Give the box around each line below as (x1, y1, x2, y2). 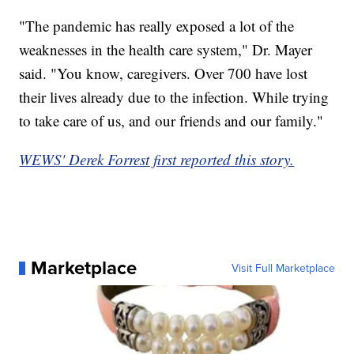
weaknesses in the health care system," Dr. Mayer (19, 40, 313, 60)
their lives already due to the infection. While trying (19, 87, 330, 107)
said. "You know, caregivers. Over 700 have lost (19, 63, 308, 84)
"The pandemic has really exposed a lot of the (19, 16, 295, 36)
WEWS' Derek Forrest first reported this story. (19, 149, 295, 170)
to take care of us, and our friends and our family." (19, 111, 324, 131)
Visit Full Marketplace (231, 260, 335, 277)
